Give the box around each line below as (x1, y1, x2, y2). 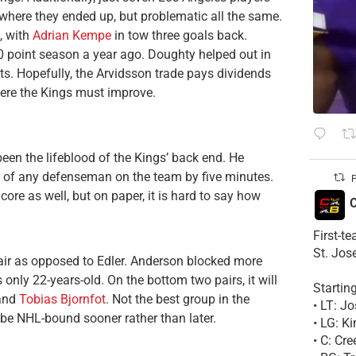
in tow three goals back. (111, 28, 247, 44)
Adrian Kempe (33, 28, 111, 44)
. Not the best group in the (106, 291, 250, 307)
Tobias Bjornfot (19, 291, 106, 307)
